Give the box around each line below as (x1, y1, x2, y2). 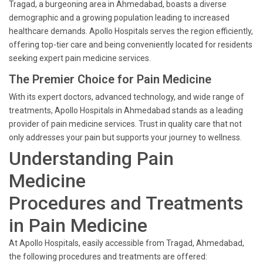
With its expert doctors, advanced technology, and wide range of (9, 92, 244, 102)
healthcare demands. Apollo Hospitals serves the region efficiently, (9, 26, 253, 36)
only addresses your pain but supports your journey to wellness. (9, 133, 242, 142)
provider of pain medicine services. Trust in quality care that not (9, 119, 242, 129)
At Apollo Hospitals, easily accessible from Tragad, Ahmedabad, (9, 238, 244, 248)
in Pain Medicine (9, 214, 147, 237)
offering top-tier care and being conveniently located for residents (9, 40, 252, 49)
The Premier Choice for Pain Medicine (9, 72, 211, 86)
